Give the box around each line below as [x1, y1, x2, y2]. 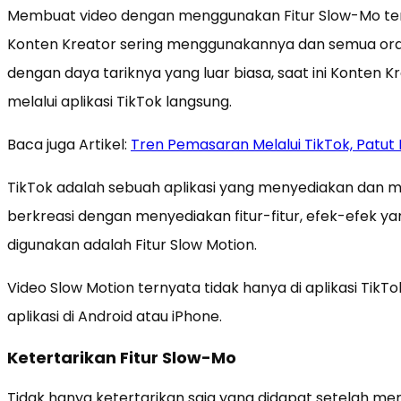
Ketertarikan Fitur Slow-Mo [7, 346, 236, 369]
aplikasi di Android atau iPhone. [7, 305, 222, 327]
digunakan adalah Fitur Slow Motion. [7, 234, 257, 255]
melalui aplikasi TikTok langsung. [7, 90, 232, 112]
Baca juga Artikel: [7, 133, 131, 155]
